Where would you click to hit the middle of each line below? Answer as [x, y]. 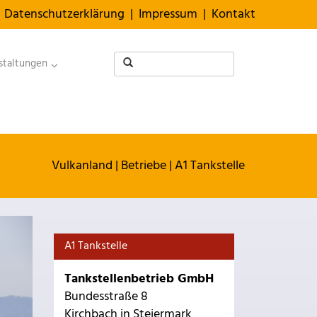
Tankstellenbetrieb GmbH [139, 279]
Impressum [168, 15]
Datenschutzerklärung [64, 15]
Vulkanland [82, 166]
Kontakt [234, 15]
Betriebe [144, 166]
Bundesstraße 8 [106, 297]
